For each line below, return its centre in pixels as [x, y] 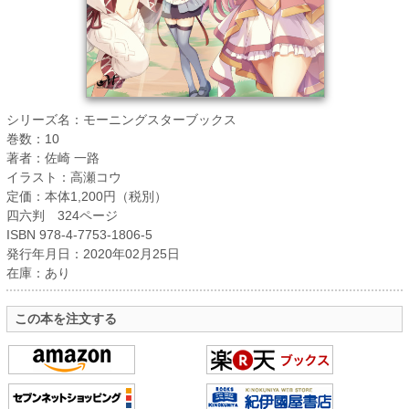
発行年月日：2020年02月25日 [93, 254]
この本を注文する [65, 318]
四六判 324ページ [62, 216]
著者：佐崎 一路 [52, 158]
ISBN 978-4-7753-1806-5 [79, 235]
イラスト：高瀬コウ [63, 178]
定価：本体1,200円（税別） [86, 197]
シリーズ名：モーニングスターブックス [121, 120]
